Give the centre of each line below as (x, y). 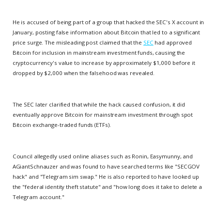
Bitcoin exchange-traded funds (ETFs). (62, 125)
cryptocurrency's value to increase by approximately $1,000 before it (104, 63)
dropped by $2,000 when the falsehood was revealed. (83, 73)
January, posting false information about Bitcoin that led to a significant (106, 32)
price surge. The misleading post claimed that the (78, 43)
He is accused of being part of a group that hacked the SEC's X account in (108, 22)
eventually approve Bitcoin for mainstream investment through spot (103, 115)
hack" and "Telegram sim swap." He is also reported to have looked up (106, 177)
